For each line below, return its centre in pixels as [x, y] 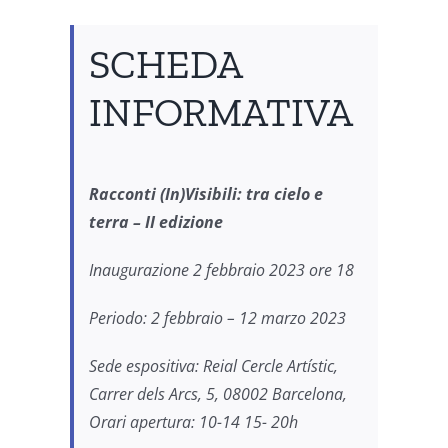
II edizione [184, 221]
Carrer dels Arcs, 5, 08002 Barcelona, [218, 393]
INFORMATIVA [221, 111]
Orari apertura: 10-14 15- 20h [193, 421]
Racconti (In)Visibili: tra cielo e [206, 193]
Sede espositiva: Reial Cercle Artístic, [213, 365]
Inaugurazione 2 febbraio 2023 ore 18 [221, 269]
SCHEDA [165, 63]
